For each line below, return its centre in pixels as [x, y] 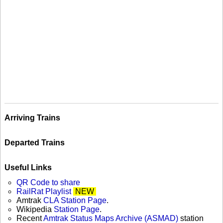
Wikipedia [35, 210]
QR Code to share [48, 183]
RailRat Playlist [44, 192]
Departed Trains [35, 143]
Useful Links [28, 168]
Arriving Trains [32, 118]
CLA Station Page [75, 201]
